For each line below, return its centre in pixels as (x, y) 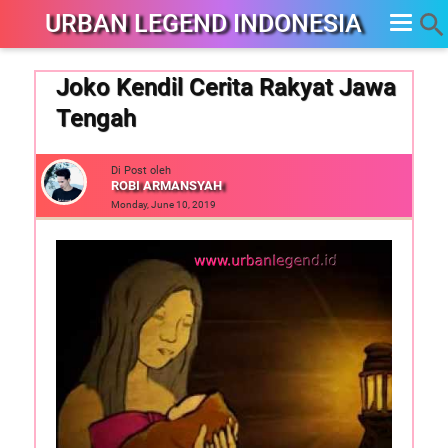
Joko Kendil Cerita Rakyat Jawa (225, 87)
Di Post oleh (140, 170)
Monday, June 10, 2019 (163, 204)
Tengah (95, 118)
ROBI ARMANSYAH (166, 185)
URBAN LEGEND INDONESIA (204, 23)
